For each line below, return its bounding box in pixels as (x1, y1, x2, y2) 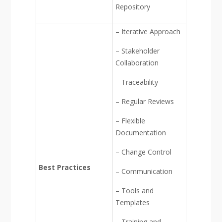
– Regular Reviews (115, 97, 174, 106)
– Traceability (115, 77, 158, 87)
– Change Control (115, 147, 171, 157)
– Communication (115, 166, 172, 176)
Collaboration (115, 58, 159, 67)
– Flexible (115, 116, 145, 125)
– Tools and (115, 186, 154, 195)
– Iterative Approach (115, 27, 180, 36)
